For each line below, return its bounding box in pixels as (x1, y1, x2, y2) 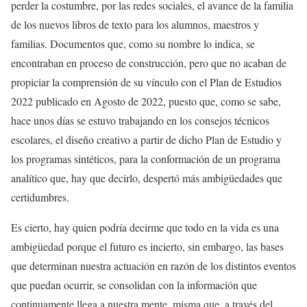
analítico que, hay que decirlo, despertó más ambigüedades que (11, 170, 282, 185)
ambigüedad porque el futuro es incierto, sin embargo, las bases (11, 238, 284, 254)
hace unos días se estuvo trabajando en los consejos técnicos (11, 112, 269, 127)
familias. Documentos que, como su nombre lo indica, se (11, 36, 255, 51)
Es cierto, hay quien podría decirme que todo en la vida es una (11, 219, 279, 234)
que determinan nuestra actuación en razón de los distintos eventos (11, 258, 296, 273)
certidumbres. (11, 189, 73, 204)
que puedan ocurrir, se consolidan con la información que (11, 277, 257, 292)
